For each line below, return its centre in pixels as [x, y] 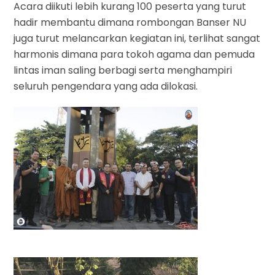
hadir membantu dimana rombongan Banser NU [130, 22]
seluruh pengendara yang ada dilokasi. [106, 86]
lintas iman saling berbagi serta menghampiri [123, 70]
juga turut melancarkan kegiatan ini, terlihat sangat [137, 38]
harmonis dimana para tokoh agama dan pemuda [134, 54]
